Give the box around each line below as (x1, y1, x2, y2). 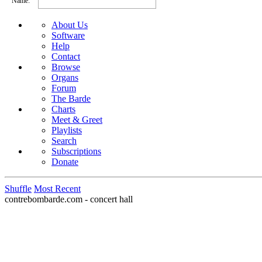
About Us (51, 19, 88, 30)
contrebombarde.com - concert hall (5, 194, 133, 204)
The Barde (51, 93, 91, 104)
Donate (51, 156, 78, 167)
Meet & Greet (51, 114, 102, 125)
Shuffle (5, 183, 32, 194)
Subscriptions (51, 146, 101, 156)
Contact (51, 51, 80, 61)
